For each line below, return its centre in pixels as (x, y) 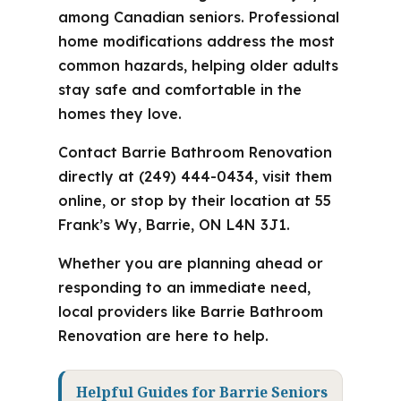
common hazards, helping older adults (198, 65)
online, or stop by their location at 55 (194, 200)
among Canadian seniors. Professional (198, 17)
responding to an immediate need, (184, 287)
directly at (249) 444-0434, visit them (195, 176)
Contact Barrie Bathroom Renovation (195, 152)
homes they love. (119, 114)
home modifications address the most (196, 41)
